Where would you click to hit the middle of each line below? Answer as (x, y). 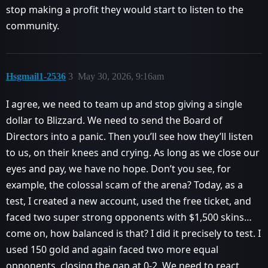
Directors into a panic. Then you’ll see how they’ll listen (130, 136)
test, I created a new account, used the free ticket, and (129, 201)
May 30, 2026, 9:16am (121, 76)
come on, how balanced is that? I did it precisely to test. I (133, 233)
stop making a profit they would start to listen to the (125, 9)
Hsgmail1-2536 (36, 76)
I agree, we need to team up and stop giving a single (124, 104)
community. (33, 25)
